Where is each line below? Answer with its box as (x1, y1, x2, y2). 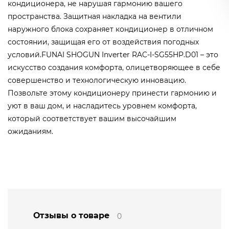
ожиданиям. (8, 127, 53, 136)
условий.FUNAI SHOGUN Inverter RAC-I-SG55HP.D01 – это (8, 50, 218, 60)
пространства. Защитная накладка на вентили (8, 12, 181, 21)
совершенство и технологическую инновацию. (8, 76, 186, 85)
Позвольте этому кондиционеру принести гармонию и (8, 88, 217, 98)
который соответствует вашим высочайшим (8, 114, 176, 124)
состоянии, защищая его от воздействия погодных (8, 37, 199, 47)
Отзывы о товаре (33, 211, 112, 221)
